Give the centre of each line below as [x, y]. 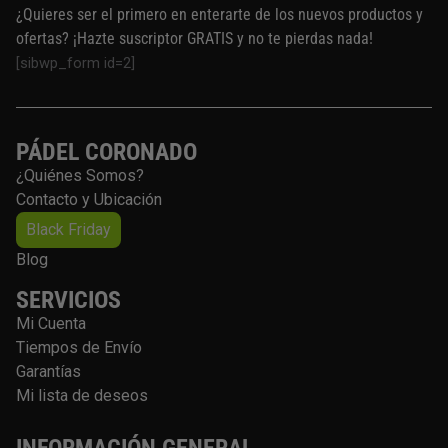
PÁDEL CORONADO [106, 152]
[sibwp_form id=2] [75, 63]
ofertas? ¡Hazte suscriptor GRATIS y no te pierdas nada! [194, 38]
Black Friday [68, 229]
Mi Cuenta [51, 323]
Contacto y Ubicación [89, 199]
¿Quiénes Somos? [80, 175]
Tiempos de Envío [79, 347]
